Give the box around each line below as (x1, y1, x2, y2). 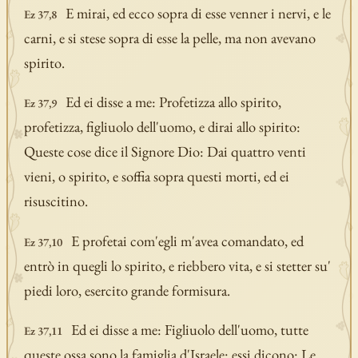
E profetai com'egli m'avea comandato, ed (70, 230, 304, 251)
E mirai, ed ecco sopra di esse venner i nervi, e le (65, 2, 331, 23)
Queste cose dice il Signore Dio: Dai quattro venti (23, 141, 306, 162)
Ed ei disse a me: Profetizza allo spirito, (65, 92, 281, 113)
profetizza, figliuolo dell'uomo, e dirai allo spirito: (23, 117, 300, 137)
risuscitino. (23, 191, 88, 212)
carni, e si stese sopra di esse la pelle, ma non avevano (23, 27, 316, 48)
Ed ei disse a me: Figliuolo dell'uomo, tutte (70, 320, 308, 340)
